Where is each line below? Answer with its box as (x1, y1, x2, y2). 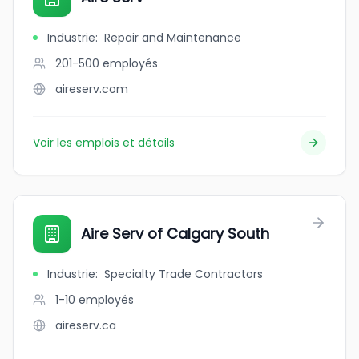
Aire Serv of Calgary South (81, 224, 269, 244)
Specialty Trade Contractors (104, 266, 263, 282)
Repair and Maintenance (104, 30, 241, 46)
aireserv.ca (55, 317, 116, 333)
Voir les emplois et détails (33, 135, 175, 151)
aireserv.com (55, 81, 128, 97)
